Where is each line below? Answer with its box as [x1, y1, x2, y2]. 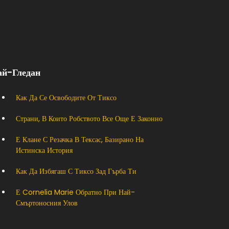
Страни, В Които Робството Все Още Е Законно [16, 113, 163, 124]
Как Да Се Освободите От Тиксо [16, 92, 117, 103]
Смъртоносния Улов [16, 197, 78, 208]
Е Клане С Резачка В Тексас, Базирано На [16, 134, 144, 145]
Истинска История [16, 145, 73, 155]
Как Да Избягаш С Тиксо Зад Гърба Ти [16, 166, 136, 176]
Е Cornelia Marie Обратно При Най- [16, 187, 135, 197]
